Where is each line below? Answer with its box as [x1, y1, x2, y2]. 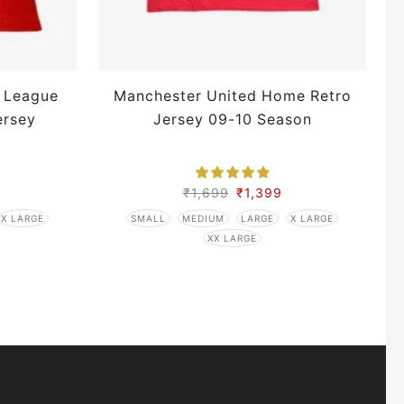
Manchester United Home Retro [113, 87, 352, 106]
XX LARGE [207, 232, 257, 243]
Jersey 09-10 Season [152, 111, 312, 129]
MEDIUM [182, 212, 225, 224]
